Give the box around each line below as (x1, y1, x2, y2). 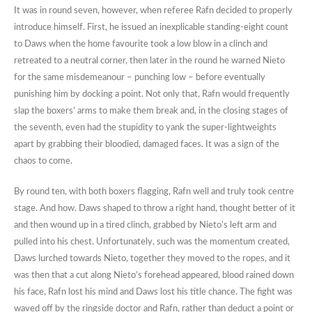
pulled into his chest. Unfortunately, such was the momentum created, (14, 237, 290, 247)
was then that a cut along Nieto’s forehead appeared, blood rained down (14, 271, 294, 281)
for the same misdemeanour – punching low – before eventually (14, 73, 265, 83)
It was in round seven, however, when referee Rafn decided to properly (14, 6, 292, 16)
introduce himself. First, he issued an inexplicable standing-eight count (14, 23, 288, 33)
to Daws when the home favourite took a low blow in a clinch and (14, 40, 267, 49)
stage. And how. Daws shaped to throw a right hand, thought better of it (14, 204, 295, 214)
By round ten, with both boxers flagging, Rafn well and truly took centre (14, 187, 294, 197)
